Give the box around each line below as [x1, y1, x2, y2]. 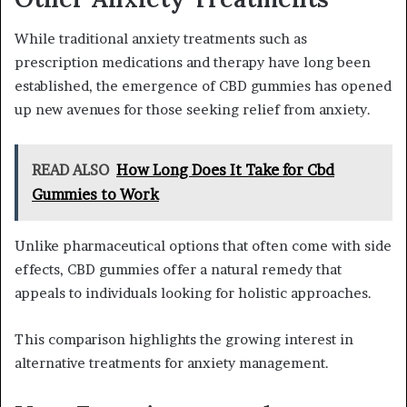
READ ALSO [32, 161, 109, 180]
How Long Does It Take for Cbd [116, 161, 334, 180]
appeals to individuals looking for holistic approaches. [15, 284, 372, 303]
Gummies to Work [32, 185, 159, 204]
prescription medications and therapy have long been [15, 54, 371, 72]
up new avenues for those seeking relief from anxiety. [15, 101, 371, 119]
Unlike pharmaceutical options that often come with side [15, 237, 392, 255]
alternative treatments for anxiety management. [15, 354, 329, 372]
